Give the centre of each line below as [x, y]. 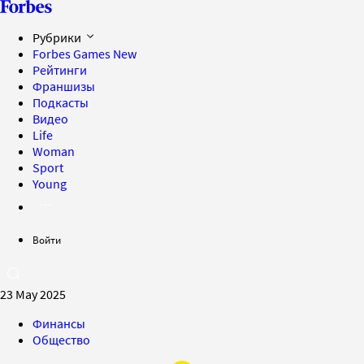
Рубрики [58, 37]
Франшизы [64, 86]
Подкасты [61, 102]
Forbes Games [73, 54]
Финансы [59, 323]
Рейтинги [60, 70]
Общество [61, 340]
